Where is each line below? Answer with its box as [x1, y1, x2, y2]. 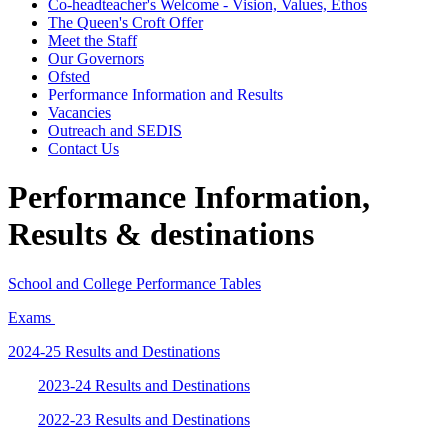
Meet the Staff [48, 31, 137, 49]
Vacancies [48, 103, 111, 121]
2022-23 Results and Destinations [38, 410, 250, 428]
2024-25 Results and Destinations [8, 342, 220, 360]
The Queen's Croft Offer [48, 13, 203, 31]
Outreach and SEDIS [48, 121, 182, 139]
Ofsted [48, 67, 90, 85]
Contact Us [48, 139, 119, 157]
